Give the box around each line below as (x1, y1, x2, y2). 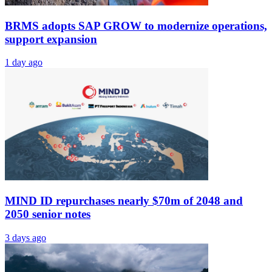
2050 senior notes (5, 207, 90, 220)
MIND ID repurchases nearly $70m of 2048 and (5, 194, 243, 207)
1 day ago (5, 57, 42, 68)
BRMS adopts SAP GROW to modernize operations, (5, 19, 267, 32)
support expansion (5, 32, 97, 46)
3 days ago (5, 232, 46, 243)
